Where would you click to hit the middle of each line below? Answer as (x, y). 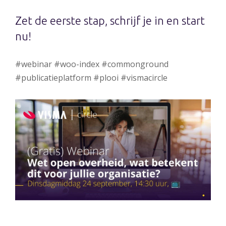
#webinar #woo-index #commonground (92, 64)
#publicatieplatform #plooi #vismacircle (92, 77)
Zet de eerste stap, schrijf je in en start (110, 21)
